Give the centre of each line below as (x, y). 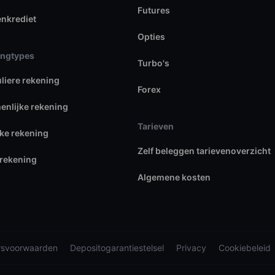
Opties (151, 36)
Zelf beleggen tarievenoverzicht (204, 150)
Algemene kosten (174, 177)
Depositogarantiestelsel (117, 247)
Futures (153, 10)
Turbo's (153, 63)
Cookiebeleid (245, 247)
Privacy (191, 247)
